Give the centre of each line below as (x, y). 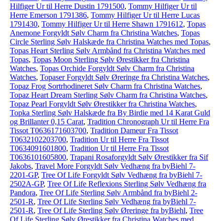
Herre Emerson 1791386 (48, 15)
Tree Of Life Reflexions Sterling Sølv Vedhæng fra (127, 184)
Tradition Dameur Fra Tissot (134, 130)
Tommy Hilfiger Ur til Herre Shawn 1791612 (112, 24)
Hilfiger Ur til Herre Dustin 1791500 (67, 6)
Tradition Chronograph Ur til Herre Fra (148, 122)
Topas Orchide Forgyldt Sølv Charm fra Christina (117, 68)
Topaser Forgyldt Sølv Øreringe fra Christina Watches (124, 77)
